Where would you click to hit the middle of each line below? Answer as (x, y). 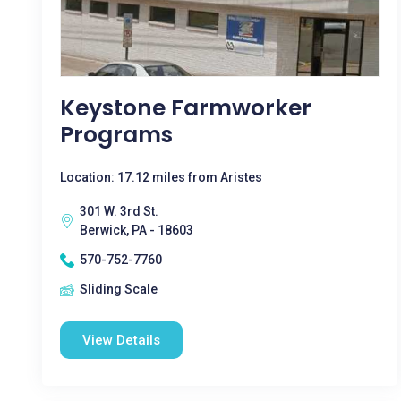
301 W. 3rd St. (119, 211)
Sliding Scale (119, 289)
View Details (121, 340)
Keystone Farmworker (186, 108)
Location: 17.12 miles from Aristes (161, 177)
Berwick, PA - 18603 (137, 230)
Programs (116, 135)
